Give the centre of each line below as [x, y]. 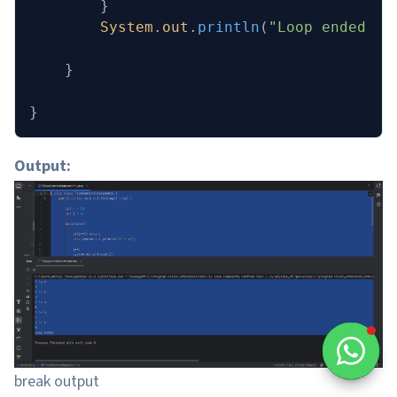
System [91, 27]
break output [57, 381]
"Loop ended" [322, 27]
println [229, 27]
